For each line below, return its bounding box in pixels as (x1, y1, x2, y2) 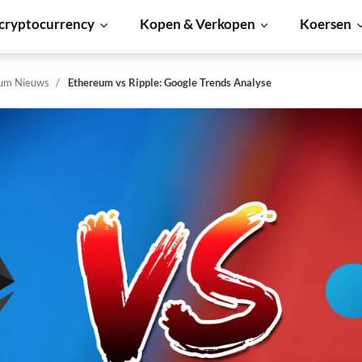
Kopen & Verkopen (139, 15, 255, 32)
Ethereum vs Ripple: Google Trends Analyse (68, 76, 271, 89)
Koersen (300, 15, 352, 32)
